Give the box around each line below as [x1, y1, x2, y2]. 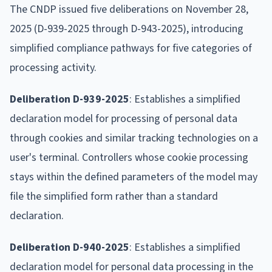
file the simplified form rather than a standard [10, 188, 218, 204]
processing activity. [10, 59, 97, 75]
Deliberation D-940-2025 [10, 239, 129, 255]
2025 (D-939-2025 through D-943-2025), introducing [10, 21, 243, 36]
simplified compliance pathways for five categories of [10, 40, 252, 56]
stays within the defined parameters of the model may [10, 169, 257, 185]
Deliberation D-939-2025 [10, 91, 129, 107]
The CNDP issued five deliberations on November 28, [10, 1, 248, 17]
